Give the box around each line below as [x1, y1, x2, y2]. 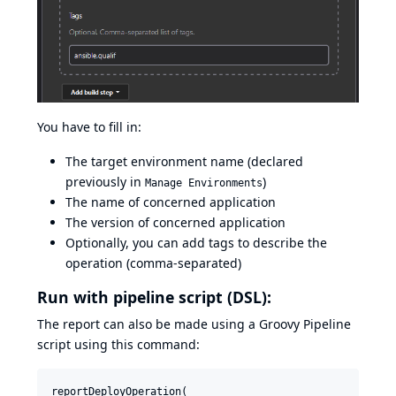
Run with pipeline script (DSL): [37, 286, 271, 308]
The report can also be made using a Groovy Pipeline [37, 315, 351, 332]
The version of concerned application [65, 214, 286, 232]
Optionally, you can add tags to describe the [65, 234, 327, 252]
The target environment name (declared [65, 153, 303, 171]
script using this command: [37, 335, 200, 353]
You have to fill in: [37, 118, 141, 136]
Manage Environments [145, 177, 263, 190]
